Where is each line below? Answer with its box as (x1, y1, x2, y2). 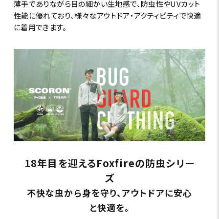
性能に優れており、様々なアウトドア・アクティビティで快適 (13, 10, 201, 21)
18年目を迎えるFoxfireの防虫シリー (24, 155, 195, 170)
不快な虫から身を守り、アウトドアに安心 (26, 186, 193, 199)
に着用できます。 (13, 22, 67, 33)
